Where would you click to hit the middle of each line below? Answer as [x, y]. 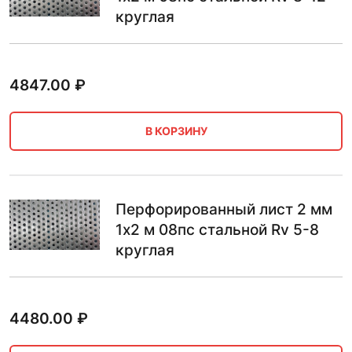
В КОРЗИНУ [176, 131]
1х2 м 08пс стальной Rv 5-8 [217, 229]
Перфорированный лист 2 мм [224, 209]
